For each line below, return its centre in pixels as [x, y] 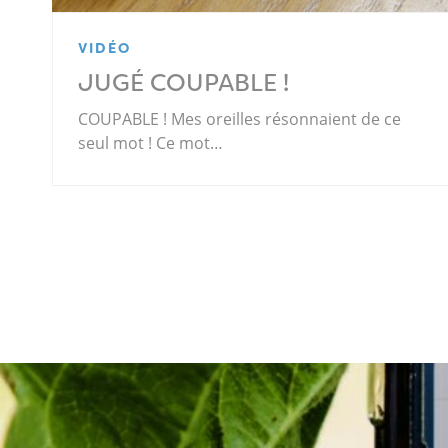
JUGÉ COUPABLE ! [183, 83]
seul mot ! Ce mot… [150, 143]
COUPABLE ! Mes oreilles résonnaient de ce [239, 119]
